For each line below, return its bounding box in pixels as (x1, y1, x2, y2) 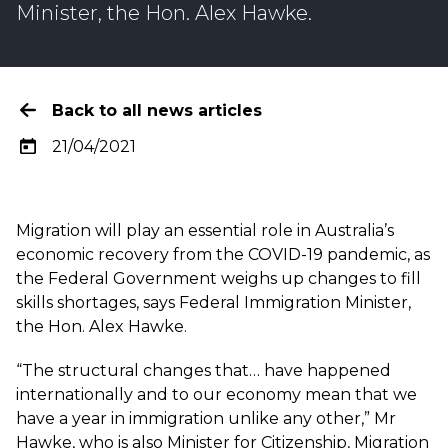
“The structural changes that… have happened (16, 361, 391, 380)
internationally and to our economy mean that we (16, 385, 417, 404)
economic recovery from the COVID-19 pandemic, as (16, 245, 430, 264)
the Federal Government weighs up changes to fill (16, 269, 421, 288)
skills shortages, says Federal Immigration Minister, (16, 293, 411, 312)
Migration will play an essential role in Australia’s (16, 221, 394, 240)
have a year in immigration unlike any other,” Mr (16, 409, 396, 428)
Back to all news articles (52, 101, 262, 120)
